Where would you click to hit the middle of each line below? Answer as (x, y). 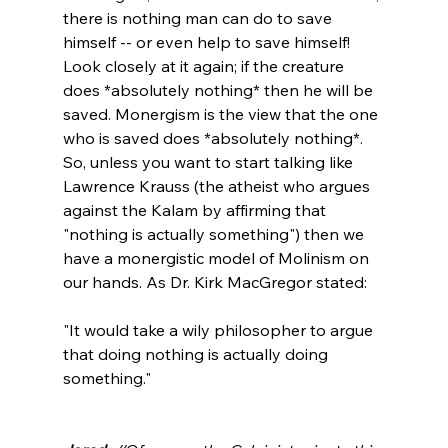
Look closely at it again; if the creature (205, 65)
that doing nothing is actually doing (197, 353)
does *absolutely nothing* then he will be (219, 89)
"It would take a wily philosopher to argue (219, 329)
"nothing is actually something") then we (215, 233)
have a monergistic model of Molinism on (217, 257)
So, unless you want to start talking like (209, 161)
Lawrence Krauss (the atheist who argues (218, 185)
